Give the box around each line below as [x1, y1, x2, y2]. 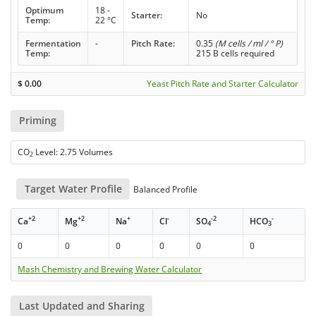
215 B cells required [195, 47, 274, 60]
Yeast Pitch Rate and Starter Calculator [146, 78, 298, 90]
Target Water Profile [24, 181, 122, 195]
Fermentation [25, 37, 81, 50]
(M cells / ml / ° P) [214, 37, 283, 50]
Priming [18, 114, 56, 128]
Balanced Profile [131, 183, 198, 195]
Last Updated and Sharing [18, 299, 145, 313]
